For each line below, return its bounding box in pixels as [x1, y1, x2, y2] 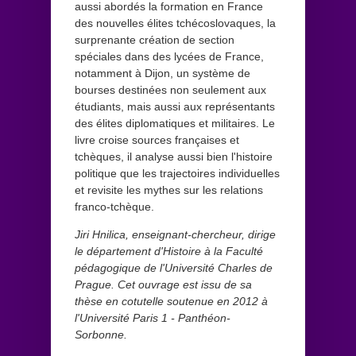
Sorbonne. [75, 327, 127, 341]
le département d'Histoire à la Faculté [75, 244, 263, 257]
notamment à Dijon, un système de [75, 66, 250, 79]
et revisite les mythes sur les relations [75, 183, 263, 196]
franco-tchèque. [75, 199, 154, 213]
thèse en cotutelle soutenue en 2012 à [75, 294, 268, 308]
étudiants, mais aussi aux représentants [75, 99, 275, 113]
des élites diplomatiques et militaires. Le [75, 116, 275, 130]
